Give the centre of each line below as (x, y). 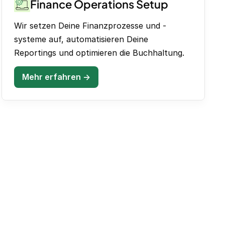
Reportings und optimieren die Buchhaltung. (99, 52)
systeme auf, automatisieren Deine (81, 39)
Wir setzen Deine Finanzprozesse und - (90, 25)
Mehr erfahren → (56, 77)
